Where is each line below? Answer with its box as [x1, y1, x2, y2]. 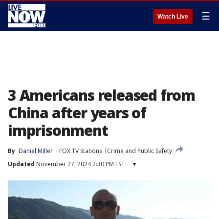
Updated [8, 160, 35, 168]
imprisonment [8, 120, 108, 140]
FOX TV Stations [59, 147, 102, 155]
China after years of [8, 103, 147, 123]
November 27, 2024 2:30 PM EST [35, 160, 125, 168]
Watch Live [157, 13, 188, 20]
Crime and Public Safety [107, 147, 172, 155]
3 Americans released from [8, 85, 195, 105]
